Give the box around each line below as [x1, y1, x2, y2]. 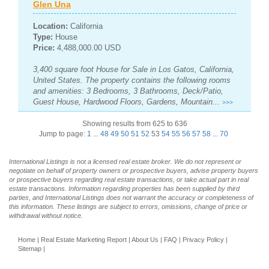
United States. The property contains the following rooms [33, 76, 231, 85]
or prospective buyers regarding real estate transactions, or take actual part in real [9, 176, 249, 184]
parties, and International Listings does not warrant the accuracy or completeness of [9, 194, 253, 202]
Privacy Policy [183, 236, 224, 244]
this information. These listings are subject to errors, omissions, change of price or [9, 203, 247, 211]
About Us [131, 236, 159, 244]
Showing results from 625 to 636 [82, 119, 187, 128]
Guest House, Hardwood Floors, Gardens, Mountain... [33, 97, 222, 107]
